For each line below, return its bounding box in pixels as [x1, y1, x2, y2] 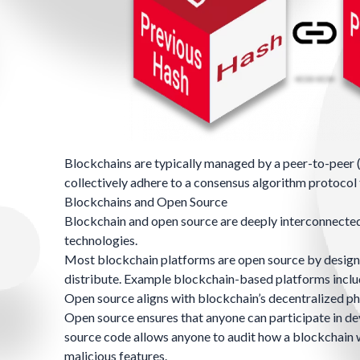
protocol [309, 174, 357, 190]
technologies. [64, 232, 137, 248]
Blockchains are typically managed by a [64, 155, 283, 171]
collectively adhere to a [64, 174, 194, 190]
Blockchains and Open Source [64, 194, 227, 210]
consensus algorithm [194, 174, 306, 190]
